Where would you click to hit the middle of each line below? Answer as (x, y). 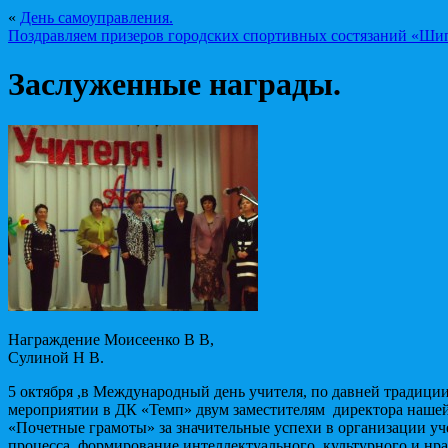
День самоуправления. (96, 17)
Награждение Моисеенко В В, (111, 339)
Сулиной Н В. (56, 357)
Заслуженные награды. (174, 84)
